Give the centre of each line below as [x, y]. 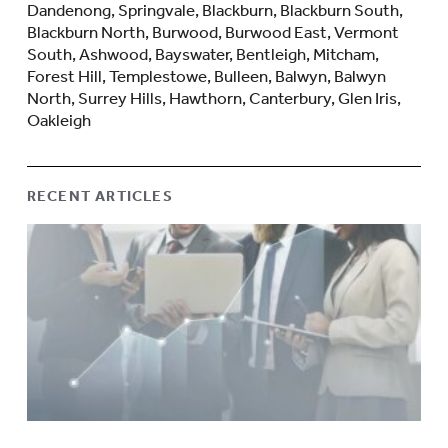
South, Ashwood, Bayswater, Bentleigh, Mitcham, [202, 53]
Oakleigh [58, 119]
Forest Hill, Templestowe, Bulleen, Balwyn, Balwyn [206, 75]
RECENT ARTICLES [99, 195]
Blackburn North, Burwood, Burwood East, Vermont [212, 31]
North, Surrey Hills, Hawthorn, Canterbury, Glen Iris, [213, 97]
